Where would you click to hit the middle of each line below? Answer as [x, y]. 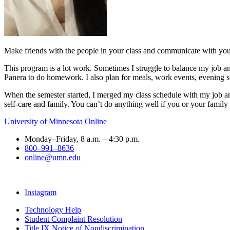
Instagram [41, 193]
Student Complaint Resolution [73, 219]
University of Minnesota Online [55, 122]
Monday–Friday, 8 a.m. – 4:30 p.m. [82, 139]
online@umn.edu [53, 158]
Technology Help [53, 210]
